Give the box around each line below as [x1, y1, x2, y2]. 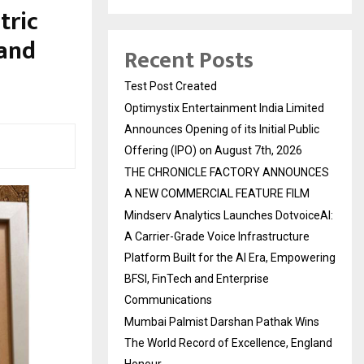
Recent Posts [124, 41, 253, 80]
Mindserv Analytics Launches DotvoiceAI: [124, 208, 333, 222]
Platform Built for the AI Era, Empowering [124, 250, 336, 264]
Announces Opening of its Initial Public [124, 122, 319, 136]
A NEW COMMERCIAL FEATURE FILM [124, 186, 310, 200]
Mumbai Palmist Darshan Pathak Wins [124, 314, 319, 328]
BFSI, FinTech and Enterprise [124, 271, 269, 285]
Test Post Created [124, 79, 217, 93]
